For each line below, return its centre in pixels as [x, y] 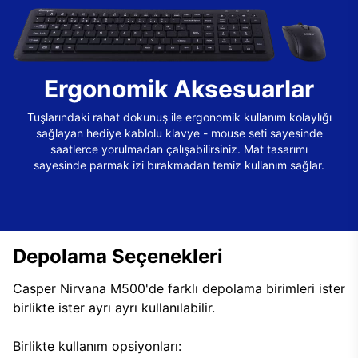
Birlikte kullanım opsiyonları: [97, 346]
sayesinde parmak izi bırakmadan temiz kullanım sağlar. [179, 165]
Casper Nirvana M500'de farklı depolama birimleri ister [179, 288]
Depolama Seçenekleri [118, 256]
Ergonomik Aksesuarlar [179, 89]
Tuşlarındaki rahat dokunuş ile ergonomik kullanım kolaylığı [179, 117]
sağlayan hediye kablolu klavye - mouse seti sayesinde [179, 133]
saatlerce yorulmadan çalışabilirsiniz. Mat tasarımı [179, 149]
